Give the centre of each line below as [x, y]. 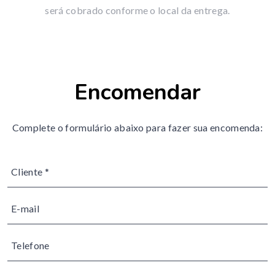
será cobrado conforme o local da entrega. [137, 10]
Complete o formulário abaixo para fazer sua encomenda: [137, 127]
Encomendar [137, 92]
